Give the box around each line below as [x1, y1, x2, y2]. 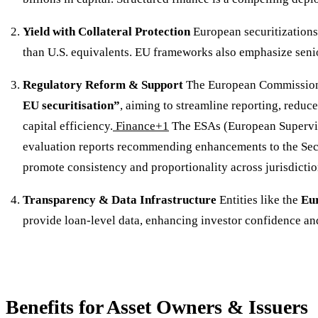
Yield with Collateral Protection [23, 24, 190, 38]
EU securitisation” [23, 98, 120, 112]
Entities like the [216, 192, 301, 207]
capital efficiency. [23, 119, 113, 133]
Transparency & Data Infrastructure [23, 192, 216, 207]
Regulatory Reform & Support [23, 77, 183, 92]
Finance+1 [116, 119, 169, 133]
